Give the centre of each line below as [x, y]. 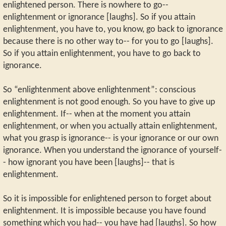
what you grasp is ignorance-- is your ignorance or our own [111, 138]
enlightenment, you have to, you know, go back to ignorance [113, 29]
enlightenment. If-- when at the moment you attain [97, 114]
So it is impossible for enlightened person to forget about [107, 199]
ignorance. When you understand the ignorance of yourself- [112, 150]
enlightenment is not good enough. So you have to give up [109, 102]
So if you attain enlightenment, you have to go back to [102, 53]
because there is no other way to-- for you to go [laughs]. [108, 41]
